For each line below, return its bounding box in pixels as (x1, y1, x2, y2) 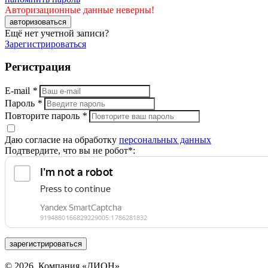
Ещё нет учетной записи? (5, 28, 109, 38)
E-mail (5, 86, 32, 96)
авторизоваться (10, 17, 66, 26)
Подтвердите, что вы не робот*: (5, 145, 135, 156)
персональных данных (119, 135, 211, 145)
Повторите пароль (5, 111, 82, 121)
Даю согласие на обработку (5, 135, 119, 145)
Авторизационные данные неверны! (5, 4, 154, 15)
